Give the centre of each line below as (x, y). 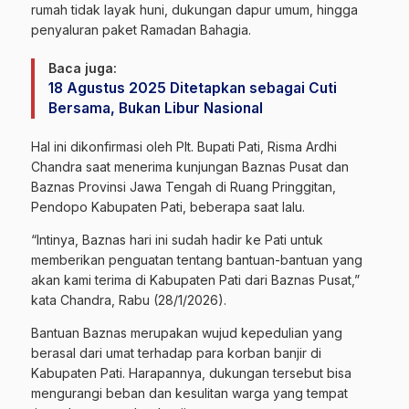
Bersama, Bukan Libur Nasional (156, 109)
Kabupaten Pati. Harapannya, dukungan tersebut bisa (191, 373)
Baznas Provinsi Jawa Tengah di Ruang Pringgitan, (184, 187)
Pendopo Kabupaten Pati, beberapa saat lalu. (168, 207)
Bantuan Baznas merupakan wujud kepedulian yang (187, 333)
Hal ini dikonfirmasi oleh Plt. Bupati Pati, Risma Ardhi (184, 147)
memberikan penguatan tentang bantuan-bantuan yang (197, 260)
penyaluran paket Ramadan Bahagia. (141, 30)
